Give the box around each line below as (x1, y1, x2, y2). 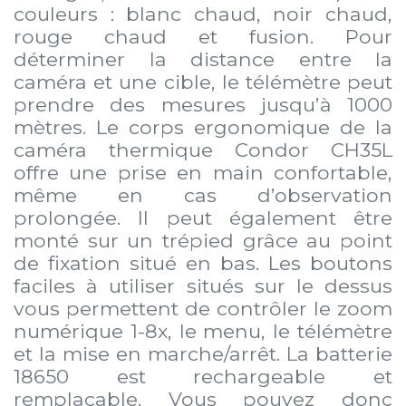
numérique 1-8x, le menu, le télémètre (14, 318, 392, 343)
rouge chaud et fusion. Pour (14, 24, 392, 48)
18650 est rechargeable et (14, 363, 392, 388)
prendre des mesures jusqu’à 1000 (14, 92, 392, 116)
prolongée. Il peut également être (14, 205, 392, 229)
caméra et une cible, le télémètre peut (14, 69, 392, 93)
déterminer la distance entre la (14, 46, 392, 71)
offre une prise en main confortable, (14, 159, 392, 184)
